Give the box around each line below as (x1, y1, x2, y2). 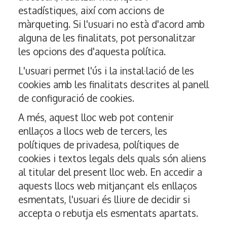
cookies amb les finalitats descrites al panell (18, 78, 209, 91)
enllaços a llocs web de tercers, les (18, 125, 167, 137)
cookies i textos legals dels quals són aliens (18, 152, 206, 165)
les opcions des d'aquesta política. (18, 45, 166, 58)
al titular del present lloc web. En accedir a (18, 166, 202, 178)
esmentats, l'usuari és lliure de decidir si (18, 193, 190, 206)
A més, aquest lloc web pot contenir (18, 111, 174, 124)
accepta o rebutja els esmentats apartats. (18, 207, 198, 219)
